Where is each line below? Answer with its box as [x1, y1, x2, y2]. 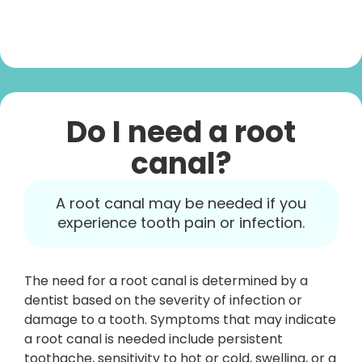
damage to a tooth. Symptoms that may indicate [24, 310, 336, 329]
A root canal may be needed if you [56, 193, 306, 213]
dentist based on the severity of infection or [24, 291, 302, 309]
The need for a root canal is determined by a [24, 271, 308, 290]
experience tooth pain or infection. [57, 213, 305, 233]
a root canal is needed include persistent [24, 330, 283, 348]
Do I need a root [66, 112, 296, 153]
